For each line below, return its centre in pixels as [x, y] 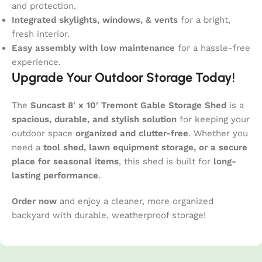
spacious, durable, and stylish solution [94, 119]
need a [27, 147]
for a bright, [204, 20]
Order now [34, 201]
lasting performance [55, 175]
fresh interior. [41, 34]
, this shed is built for [166, 161]
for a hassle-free [213, 48]
